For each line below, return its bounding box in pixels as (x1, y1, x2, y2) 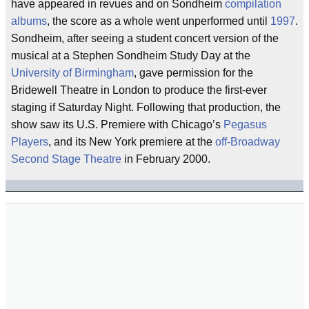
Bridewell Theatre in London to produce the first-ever (11, 84, 267, 96)
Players (11, 136, 48, 148)
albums (11, 15, 47, 27)
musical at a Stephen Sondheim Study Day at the (11, 50, 250, 61)
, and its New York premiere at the (48, 136, 215, 148)
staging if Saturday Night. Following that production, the (11, 101, 281, 113)
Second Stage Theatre (11, 153, 121, 165)
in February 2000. (121, 153, 210, 165)
